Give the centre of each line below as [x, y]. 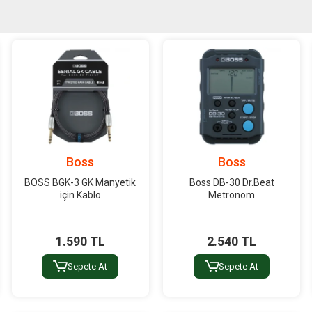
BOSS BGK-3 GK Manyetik [80, 182]
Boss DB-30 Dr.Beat [232, 182]
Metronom [232, 195]
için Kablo [80, 195]
